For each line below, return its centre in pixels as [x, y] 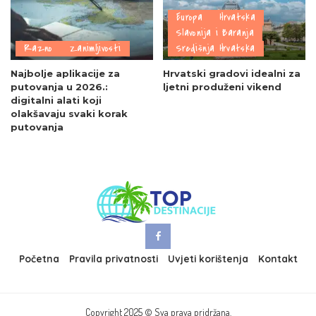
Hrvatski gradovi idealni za [232, 74]
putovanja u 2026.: [59, 87]
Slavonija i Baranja [215, 33]
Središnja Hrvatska [216, 49]
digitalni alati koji [56, 101]
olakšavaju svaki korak [69, 114]
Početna [39, 259]
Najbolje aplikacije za [65, 74]
